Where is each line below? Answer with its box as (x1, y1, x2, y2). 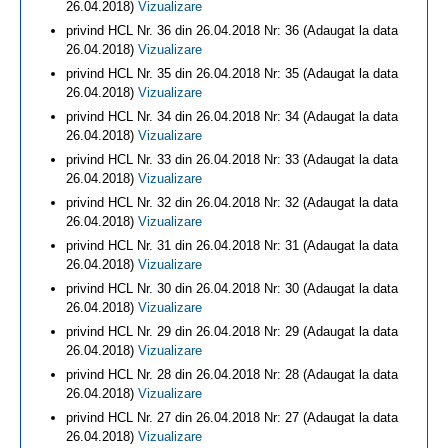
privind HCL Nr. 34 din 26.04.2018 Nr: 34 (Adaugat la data (66, 109, 398, 124)
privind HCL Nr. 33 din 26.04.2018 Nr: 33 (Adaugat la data (66, 152, 398, 167)
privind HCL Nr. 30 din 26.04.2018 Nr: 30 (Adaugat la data (66, 281, 398, 296)
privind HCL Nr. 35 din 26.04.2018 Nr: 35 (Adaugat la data (66, 66, 398, 81)
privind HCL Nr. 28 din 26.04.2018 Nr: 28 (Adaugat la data (66, 367, 398, 382)
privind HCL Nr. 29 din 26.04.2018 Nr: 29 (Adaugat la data (66, 324, 398, 339)
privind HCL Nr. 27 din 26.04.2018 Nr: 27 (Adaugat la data (66, 410, 398, 425)
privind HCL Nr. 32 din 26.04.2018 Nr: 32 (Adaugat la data (66, 195, 398, 210)
